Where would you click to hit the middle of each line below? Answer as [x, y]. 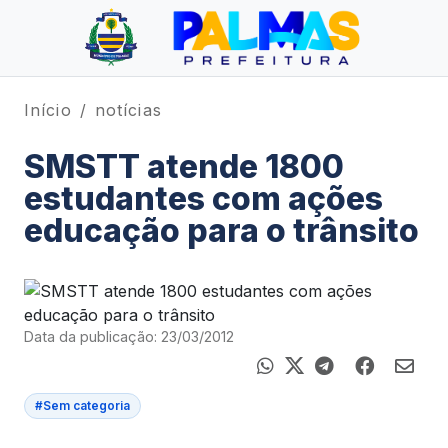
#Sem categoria [82, 406]
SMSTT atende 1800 [184, 166]
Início [48, 110]
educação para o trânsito [221, 230]
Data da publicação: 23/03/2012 [129, 336]
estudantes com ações [203, 198]
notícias [128, 110]
